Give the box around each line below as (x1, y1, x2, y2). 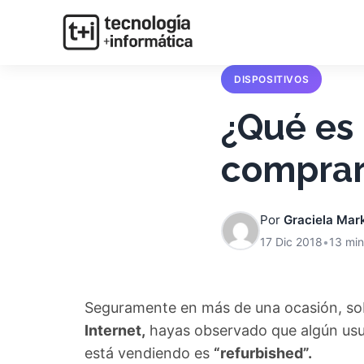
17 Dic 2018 (260, 235, 323, 249)
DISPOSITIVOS (234, 73, 310, 85)
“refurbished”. (214, 344, 312, 362)
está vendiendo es (84, 344, 214, 362)
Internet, (84, 322, 145, 339)
